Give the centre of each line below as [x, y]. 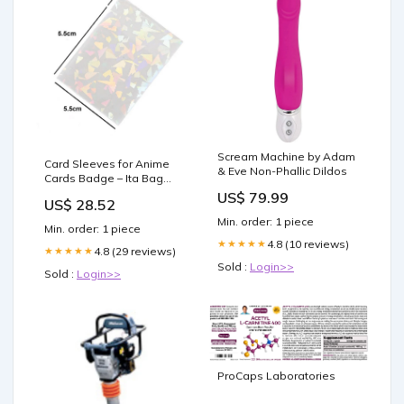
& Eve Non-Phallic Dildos [282, 170]
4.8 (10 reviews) [308, 243]
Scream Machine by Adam [286, 156]
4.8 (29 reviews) [135, 251]
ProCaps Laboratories [276, 376]
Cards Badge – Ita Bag [104, 178]
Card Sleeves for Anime [107, 163]
